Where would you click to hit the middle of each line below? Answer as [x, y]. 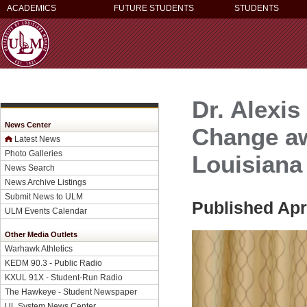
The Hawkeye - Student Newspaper [71, 292]
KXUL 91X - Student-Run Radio [64, 277]
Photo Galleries [34, 153]
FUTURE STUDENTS [154, 8]
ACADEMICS [32, 8]
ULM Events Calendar [46, 211]
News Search [30, 168]
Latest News [37, 139]
